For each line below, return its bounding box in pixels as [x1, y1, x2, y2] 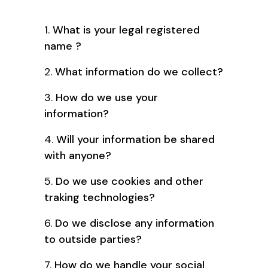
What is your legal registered [53, 22, 200, 37]
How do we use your [56, 90, 158, 105]
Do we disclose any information [55, 215, 214, 230]
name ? [44, 38, 81, 53]
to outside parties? [44, 232, 142, 246]
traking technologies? [44, 190, 155, 205]
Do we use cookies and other [56, 173, 203, 188]
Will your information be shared [56, 132, 215, 147]
